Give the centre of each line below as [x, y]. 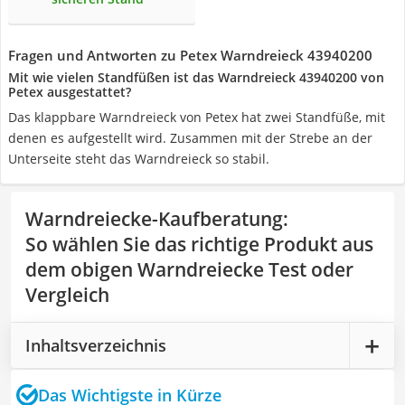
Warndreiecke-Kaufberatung [154, 219]
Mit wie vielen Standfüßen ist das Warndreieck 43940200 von [196, 77]
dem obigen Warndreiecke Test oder [189, 269]
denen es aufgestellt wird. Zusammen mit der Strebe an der [190, 138]
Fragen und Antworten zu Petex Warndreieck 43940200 [190, 55]
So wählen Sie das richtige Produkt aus [199, 244]
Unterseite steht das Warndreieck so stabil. [139, 159]
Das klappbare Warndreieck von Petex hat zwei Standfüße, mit [197, 117]
